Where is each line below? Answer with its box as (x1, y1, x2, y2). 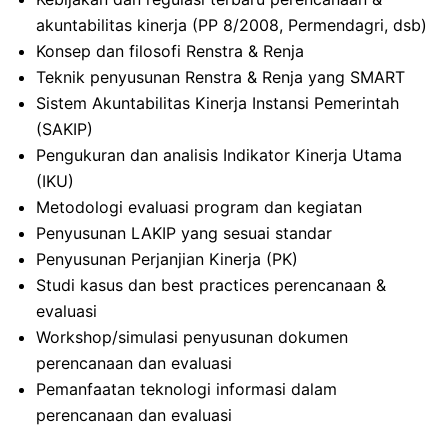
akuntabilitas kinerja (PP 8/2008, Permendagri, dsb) (36, 14, 427, 35)
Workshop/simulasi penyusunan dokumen (36, 326, 348, 347)
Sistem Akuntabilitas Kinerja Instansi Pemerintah (36, 92, 399, 113)
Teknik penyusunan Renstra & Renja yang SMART (36, 66, 405, 87)
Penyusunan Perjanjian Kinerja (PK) (36, 248, 298, 269)
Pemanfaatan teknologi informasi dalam (36, 378, 337, 399)
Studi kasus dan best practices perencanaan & (36, 274, 386, 295)
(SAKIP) (36, 118, 93, 139)
